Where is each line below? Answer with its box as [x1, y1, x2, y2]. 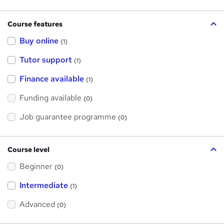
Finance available [19, 73, 84, 84]
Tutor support [19, 54, 72, 65]
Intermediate [19, 179, 68, 190]
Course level [7, 144, 49, 154]
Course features [7, 19, 62, 28]
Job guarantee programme [19, 111, 116, 122]
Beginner [19, 160, 52, 171]
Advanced [19, 198, 55, 209]
